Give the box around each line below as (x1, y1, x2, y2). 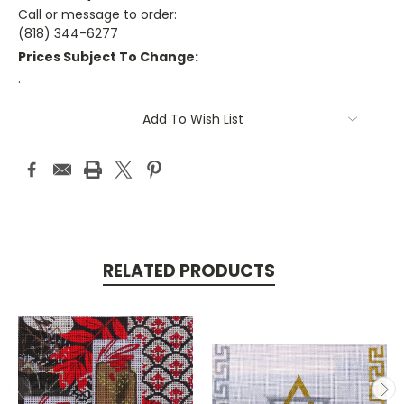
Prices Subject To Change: (18, 48, 198, 67)
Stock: (18, 119, 60, 137)
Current (18, 102, 69, 120)
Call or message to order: (18, 5, 177, 24)
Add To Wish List (142, 110, 243, 129)
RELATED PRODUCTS (102, 259, 275, 284)
